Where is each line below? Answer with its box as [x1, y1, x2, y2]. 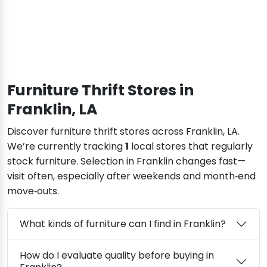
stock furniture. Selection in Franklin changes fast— [7, 154, 246, 168]
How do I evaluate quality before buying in [20, 248, 214, 262]
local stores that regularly [129, 139, 253, 153]
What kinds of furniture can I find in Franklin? [20, 216, 226, 231]
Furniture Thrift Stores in [7, 79, 194, 101]
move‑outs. [7, 184, 59, 198]
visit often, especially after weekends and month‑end [7, 169, 256, 183]
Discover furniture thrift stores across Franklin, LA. [7, 124, 240, 138]
